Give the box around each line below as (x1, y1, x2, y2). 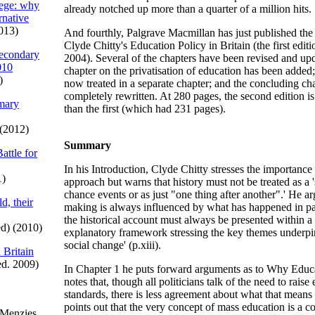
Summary (64, 139, 111, 151)
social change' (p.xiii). (64, 239, 161, 251)
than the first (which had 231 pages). (64, 103, 226, 115)
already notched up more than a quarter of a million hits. (64, 3, 311, 15)
